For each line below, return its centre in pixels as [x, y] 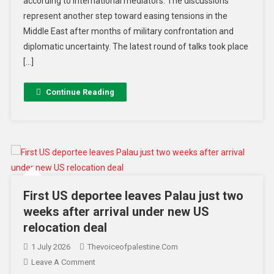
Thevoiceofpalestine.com [132, 247]
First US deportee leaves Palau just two [133, 196]
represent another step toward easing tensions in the [125, 16]
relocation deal [65, 228]
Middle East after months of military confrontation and [128, 31]
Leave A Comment [63, 262]
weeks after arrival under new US [116, 212]
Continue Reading [80, 92]
